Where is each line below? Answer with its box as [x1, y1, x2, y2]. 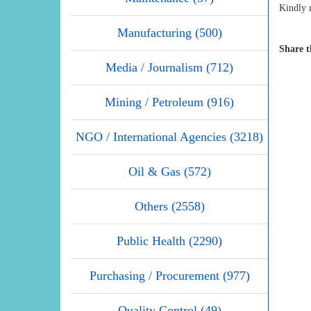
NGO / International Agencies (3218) [76, 130, 263, 144]
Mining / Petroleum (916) [105, 95, 234, 110]
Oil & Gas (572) [128, 165, 211, 179]
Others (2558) [134, 199, 205, 214]
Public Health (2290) [117, 234, 222, 249]
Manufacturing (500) [117, 26, 222, 40]
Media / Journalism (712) [106, 60, 233, 75]
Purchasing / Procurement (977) [89, 269, 250, 283]
